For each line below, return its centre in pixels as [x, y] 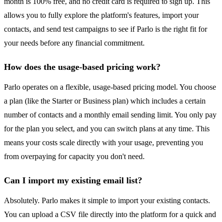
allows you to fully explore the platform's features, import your [101, 15]
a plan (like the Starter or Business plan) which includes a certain [105, 101]
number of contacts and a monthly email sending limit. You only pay [110, 115]
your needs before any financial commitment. [74, 43]
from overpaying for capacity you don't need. [74, 157]
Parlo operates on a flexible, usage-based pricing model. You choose [110, 87]
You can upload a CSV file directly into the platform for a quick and [110, 215]
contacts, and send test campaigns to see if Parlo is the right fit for [106, 29]
